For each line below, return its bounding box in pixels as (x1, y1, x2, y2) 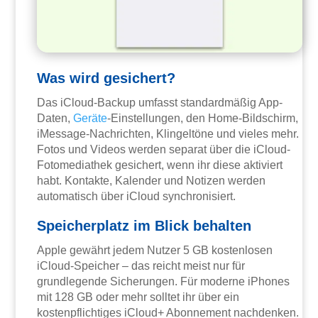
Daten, (37, 112, 74, 125)
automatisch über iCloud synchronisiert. (37, 190, 236, 203)
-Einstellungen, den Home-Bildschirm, (107, 112, 299, 125)
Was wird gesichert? (37, 70, 176, 87)
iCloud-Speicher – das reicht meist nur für (37, 260, 246, 273)
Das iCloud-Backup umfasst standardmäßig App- (37, 97, 283, 109)
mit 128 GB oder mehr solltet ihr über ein (37, 291, 240, 304)
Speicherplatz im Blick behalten (37, 218, 252, 234)
